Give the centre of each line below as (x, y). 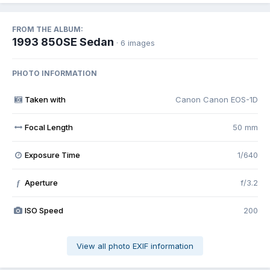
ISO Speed (44, 211)
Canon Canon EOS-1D (217, 100)
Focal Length (49, 127)
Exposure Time (52, 155)
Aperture (41, 183)
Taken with (45, 100)
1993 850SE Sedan (63, 42)
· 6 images (136, 43)
